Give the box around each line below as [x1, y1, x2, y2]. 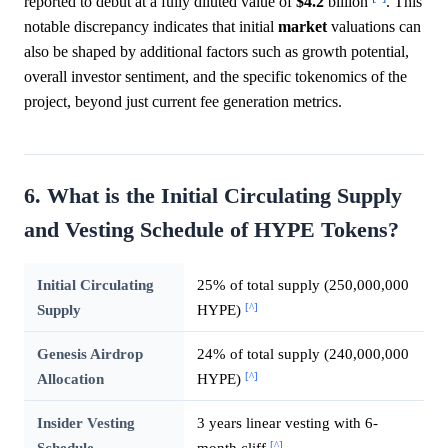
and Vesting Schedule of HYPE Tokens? [24, 218, 399, 243]
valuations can [327, 18, 421, 36]
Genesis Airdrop [36, 345, 143, 363]
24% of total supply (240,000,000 [196, 345, 409, 363]
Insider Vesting [36, 414, 135, 432]
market [278, 18, 327, 36]
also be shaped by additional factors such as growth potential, [24, 43, 409, 61]
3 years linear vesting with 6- [196, 414, 378, 432]
